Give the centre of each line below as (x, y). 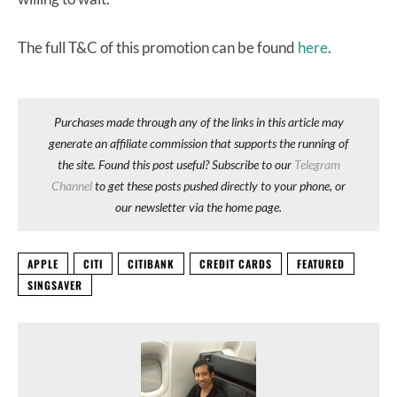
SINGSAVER (55, 284)
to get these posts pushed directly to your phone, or (219, 185)
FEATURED (321, 263)
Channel (72, 185)
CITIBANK (151, 263)
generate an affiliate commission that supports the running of (198, 143)
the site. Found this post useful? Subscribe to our (175, 164)
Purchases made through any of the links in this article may (198, 121)
